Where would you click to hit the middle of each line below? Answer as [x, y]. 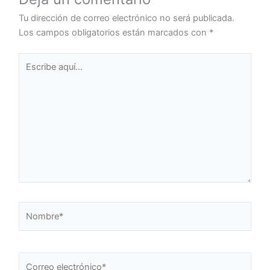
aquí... [30, 74]
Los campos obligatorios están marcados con [114, 32]
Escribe [33, 59]
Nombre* [37, 209]
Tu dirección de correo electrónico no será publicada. [127, 18]
